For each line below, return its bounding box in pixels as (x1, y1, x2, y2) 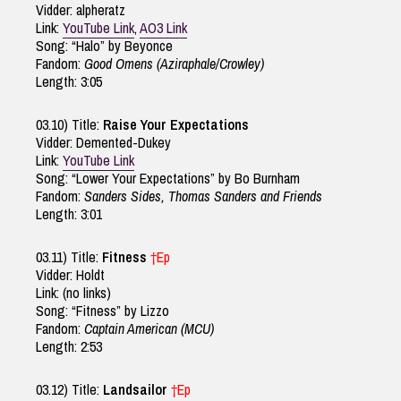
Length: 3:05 (36, 72, 102, 92)
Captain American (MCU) (84, 319, 214, 339)
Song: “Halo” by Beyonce (36, 36, 173, 56)
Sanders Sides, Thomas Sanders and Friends (84, 186, 322, 207)
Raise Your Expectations (103, 115, 249, 135)
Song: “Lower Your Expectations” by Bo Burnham (36, 168, 300, 189)
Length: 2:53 (36, 337, 102, 357)
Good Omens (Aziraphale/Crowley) (84, 54, 264, 74)
